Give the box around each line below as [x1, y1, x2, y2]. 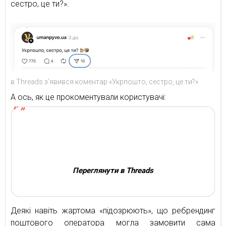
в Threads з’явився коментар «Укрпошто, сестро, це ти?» [11, 78, 198, 86]
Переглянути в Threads [73, 166, 153, 176]
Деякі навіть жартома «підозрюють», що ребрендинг [11, 206, 215, 216]
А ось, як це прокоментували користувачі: [11, 92, 166, 102]
